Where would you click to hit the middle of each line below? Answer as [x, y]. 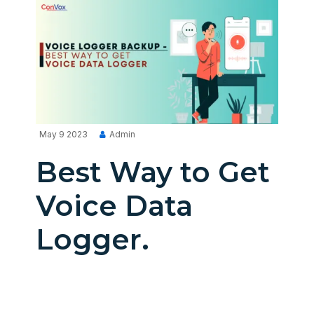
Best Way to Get [152, 172]
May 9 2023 [63, 135]
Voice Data [114, 206]
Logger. [92, 240]
